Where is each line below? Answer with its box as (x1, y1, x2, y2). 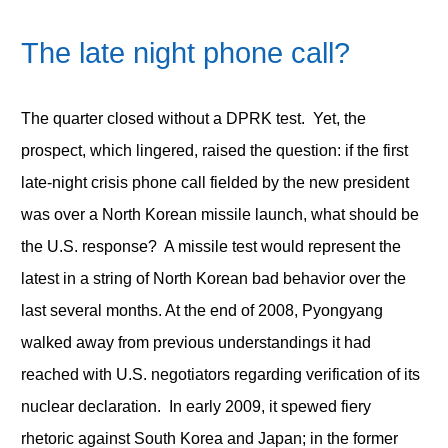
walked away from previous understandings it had (20, 333, 371, 351)
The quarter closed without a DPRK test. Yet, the (20, 109, 366, 127)
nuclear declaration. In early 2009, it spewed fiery (20, 397, 371, 415)
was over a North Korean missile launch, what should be (20, 205, 419, 223)
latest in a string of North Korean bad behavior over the (20, 269, 406, 287)
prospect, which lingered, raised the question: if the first (20, 141, 408, 159)
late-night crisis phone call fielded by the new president (20, 173, 409, 191)
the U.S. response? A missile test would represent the (20, 237, 401, 255)
